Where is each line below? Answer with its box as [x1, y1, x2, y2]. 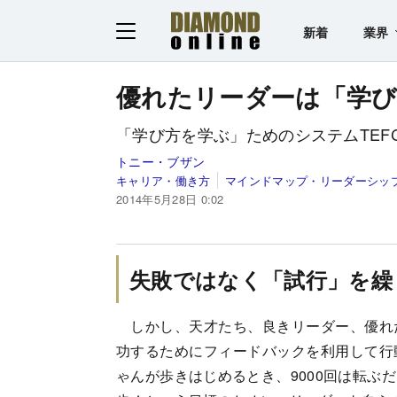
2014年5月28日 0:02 [116, 190, 224, 207]
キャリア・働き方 [116, 171, 211, 189]
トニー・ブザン [116, 152, 206, 170]
